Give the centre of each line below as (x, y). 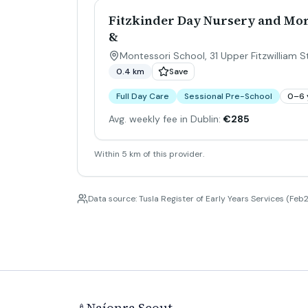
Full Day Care (143, 96)
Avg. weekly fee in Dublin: (165, 119)
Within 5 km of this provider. (149, 154)
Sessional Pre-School (228, 96)
